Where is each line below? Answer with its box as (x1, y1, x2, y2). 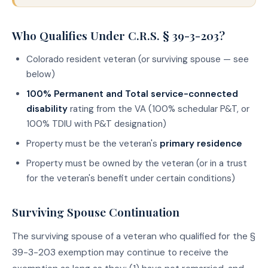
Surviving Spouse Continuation (12, 204, 179, 220)
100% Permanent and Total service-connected (26, 88, 238, 100)
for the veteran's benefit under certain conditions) (26, 172, 235, 185)
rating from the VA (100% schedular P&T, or (68, 103, 249, 115)
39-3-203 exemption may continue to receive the (12, 246, 229, 259)
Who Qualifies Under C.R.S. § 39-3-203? (12, 28, 225, 44)
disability (26, 103, 68, 115)
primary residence (160, 138, 242, 150)
